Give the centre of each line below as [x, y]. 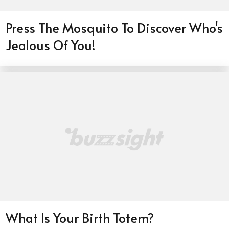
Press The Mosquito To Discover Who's [114, 27]
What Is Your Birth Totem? [80, 218]
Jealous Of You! [51, 45]
